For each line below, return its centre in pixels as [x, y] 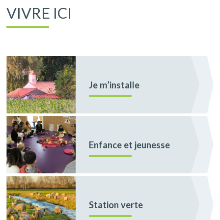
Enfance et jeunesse [130, 145]
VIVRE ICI [39, 13]
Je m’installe [114, 85]
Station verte [116, 205]
